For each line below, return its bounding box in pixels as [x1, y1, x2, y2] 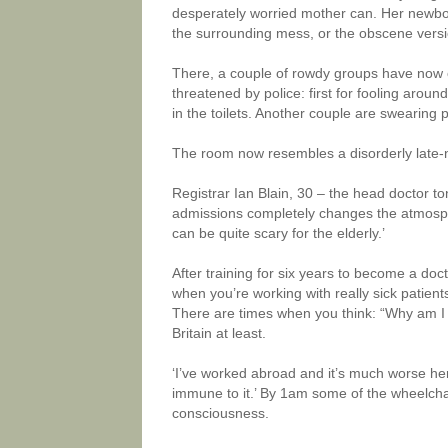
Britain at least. [172, 325, 266, 341]
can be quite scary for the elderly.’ [172, 225, 385, 241]
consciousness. [172, 405, 269, 421]
